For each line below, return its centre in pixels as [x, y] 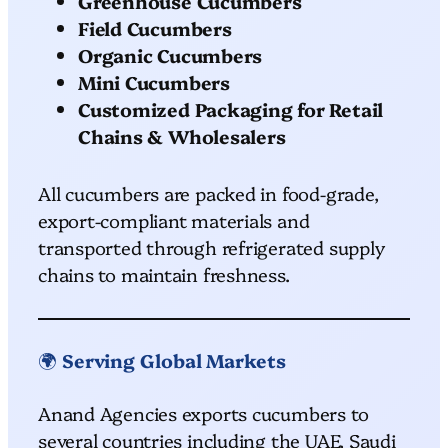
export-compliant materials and [174, 219]
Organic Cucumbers [170, 54]
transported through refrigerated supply [211, 246]
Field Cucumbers [155, 27]
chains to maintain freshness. [164, 273]
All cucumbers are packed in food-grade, [208, 192]
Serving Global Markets [173, 359]
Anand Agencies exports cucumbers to [203, 412]
